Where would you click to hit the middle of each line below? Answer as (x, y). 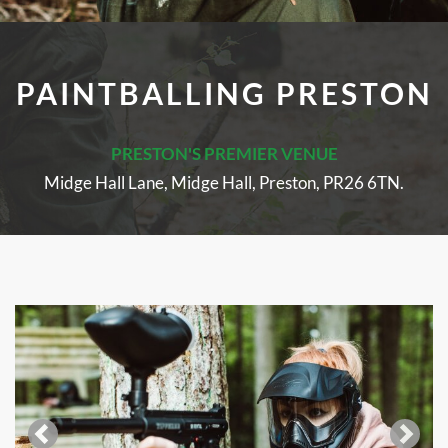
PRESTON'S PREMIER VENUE (224, 153)
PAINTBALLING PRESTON (224, 93)
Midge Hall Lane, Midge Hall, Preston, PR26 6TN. (224, 182)
